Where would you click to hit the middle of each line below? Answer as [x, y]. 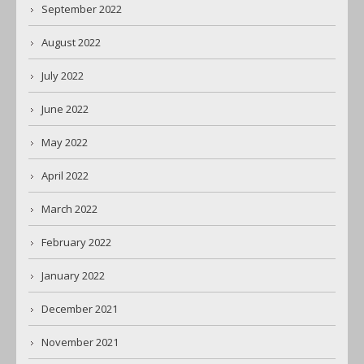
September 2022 [82, 9]
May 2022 [65, 143]
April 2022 [65, 176]
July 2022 [63, 76]
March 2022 [69, 209]
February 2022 [76, 243]
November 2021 [80, 342]
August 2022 [71, 43]
